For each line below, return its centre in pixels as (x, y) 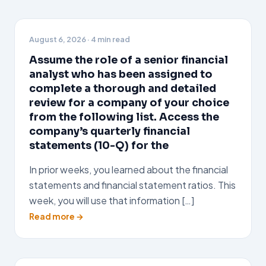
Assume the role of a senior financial (129, 60)
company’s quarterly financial (110, 131)
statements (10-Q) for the (99, 145)
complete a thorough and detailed (123, 88)
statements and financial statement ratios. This (132, 185)
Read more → (56, 216)
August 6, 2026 (58, 39)
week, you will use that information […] (112, 200)
